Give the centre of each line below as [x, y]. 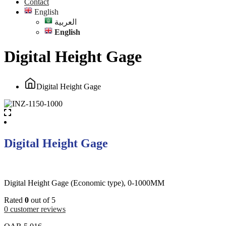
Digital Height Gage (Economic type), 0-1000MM [84, 183]
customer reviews [37, 209]
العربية [66, 22]
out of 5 [42, 200]
